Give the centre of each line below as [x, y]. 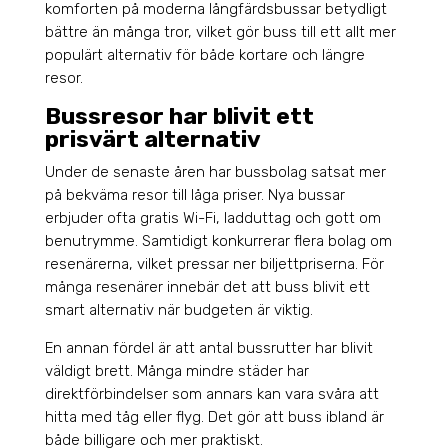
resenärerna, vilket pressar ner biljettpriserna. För [214, 264]
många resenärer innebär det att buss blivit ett [207, 287]
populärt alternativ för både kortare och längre [204, 55]
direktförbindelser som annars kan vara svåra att [211, 394]
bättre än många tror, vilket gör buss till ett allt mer [220, 32]
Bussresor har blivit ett [179, 116]
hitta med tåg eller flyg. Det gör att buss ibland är [214, 417]
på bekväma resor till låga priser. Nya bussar [194, 195]
